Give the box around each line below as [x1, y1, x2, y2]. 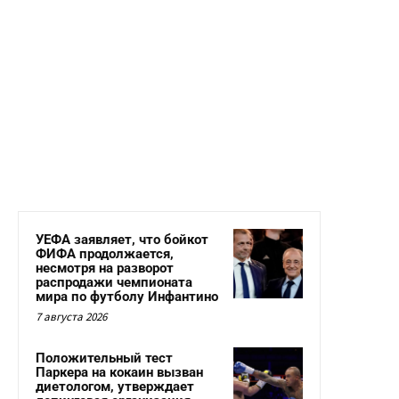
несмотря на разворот [36, 260, 174, 277]
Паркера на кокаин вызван [36, 364, 203, 381]
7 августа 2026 [36, 309, 107, 325]
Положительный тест [36, 350, 173, 367]
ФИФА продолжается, [36, 246, 174, 263]
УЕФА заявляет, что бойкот [36, 232, 208, 248]
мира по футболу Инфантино [36, 289, 218, 305]
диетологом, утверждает [36, 379, 194, 395]
